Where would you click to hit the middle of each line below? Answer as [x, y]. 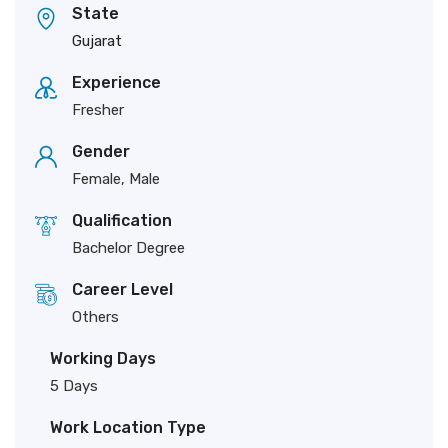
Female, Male [116, 179]
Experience [116, 82]
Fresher [98, 110]
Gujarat [97, 41]
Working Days [103, 358]
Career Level [122, 289]
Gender [101, 151]
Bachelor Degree [128, 248]
